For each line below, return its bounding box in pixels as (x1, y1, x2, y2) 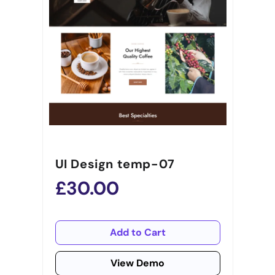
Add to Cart (109, 226, 166, 239)
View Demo (110, 257, 165, 270)
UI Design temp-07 (55, 156, 175, 172)
